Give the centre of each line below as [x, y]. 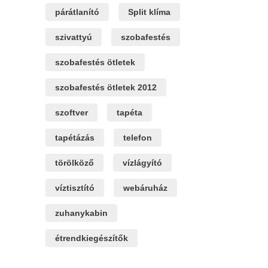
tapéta [130, 112]
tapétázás [75, 138]
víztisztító [75, 188]
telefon [138, 138]
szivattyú [74, 37]
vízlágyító [142, 163]
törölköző [74, 163]
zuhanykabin [81, 213]
